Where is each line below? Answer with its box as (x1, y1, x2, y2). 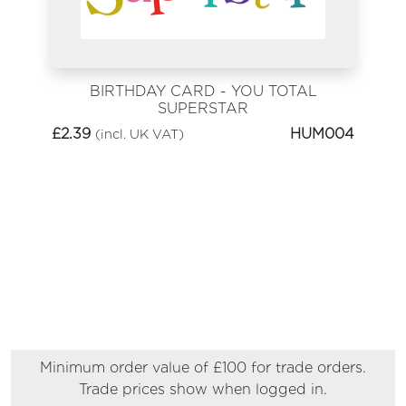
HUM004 (290, 125, 354, 143)
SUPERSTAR (158, 99, 248, 117)
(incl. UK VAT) (95, 126, 184, 142)
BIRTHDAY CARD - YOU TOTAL (89, 82, 317, 100)
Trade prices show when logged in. (79, 381, 327, 399)
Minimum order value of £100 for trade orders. (40, 359, 366, 377)
